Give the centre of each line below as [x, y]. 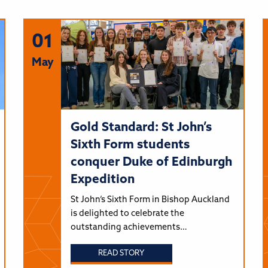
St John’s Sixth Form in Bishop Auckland [150, 200]
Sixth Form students [130, 145]
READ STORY [121, 254]
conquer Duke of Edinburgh [151, 162]
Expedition [102, 179]
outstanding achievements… [129, 227]
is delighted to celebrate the [127, 214]
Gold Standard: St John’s [141, 127]
